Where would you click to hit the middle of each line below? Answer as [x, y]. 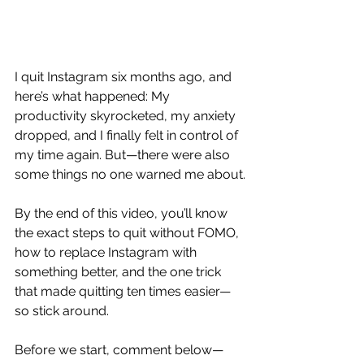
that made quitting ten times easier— [123, 291]
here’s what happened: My [94, 96]
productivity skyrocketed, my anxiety [127, 115]
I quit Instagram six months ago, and [125, 76]
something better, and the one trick [119, 271]
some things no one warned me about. [130, 174]
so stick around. [62, 310]
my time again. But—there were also [124, 154]
